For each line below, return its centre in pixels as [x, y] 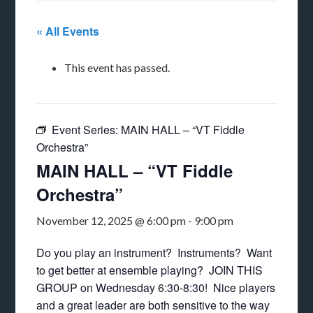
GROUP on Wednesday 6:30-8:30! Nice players [156, 287]
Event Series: [87, 130]
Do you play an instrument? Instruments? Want [154, 253]
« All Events [68, 31]
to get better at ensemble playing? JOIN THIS [150, 270]
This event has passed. [117, 67]
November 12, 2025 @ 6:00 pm [111, 220]
